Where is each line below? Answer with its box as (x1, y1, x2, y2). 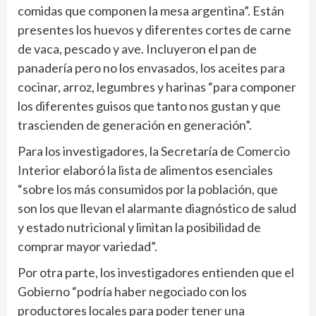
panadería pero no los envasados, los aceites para (18, 60, 285, 76)
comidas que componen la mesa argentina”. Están (18, 3, 284, 19)
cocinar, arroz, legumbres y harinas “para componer (18, 79, 296, 95)
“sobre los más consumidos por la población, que (18, 181, 278, 197)
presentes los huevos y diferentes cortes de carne (18, 22, 291, 38)
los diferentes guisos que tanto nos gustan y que (18, 98, 281, 114)
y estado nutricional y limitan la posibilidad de (18, 219, 261, 236)
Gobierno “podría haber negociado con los (18, 284, 247, 300)
